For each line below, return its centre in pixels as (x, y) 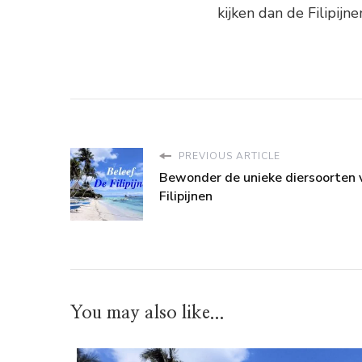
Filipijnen (186, 197)
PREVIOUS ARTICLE (228, 156)
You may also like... (147, 313)
